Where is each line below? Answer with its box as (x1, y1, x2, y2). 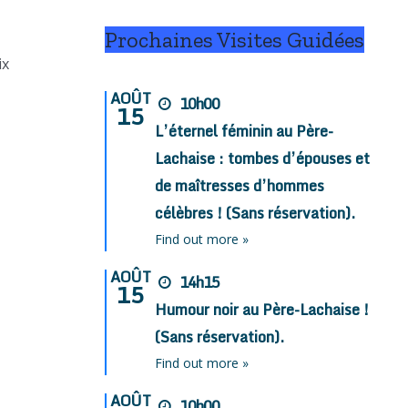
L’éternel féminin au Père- (155, 119, 334, 144)
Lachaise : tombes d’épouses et (155, 147, 371, 171)
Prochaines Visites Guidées (104, 26, 364, 54)
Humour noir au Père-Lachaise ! (155, 298, 370, 322)
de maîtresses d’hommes (155, 174, 325, 199)
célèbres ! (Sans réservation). (155, 201, 356, 226)
